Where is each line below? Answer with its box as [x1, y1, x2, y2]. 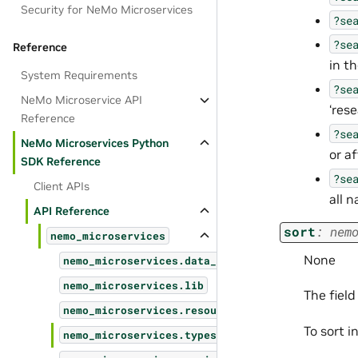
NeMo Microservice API [21, 93, 143, 107]
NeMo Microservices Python [21, 136, 169, 150]
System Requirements [21, 68, 138, 82]
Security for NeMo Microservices [21, 2, 193, 17]
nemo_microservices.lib [63, 279, 205, 292]
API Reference [34, 204, 110, 218]
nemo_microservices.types [63, 328, 217, 341]
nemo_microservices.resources [63, 304, 243, 316]
